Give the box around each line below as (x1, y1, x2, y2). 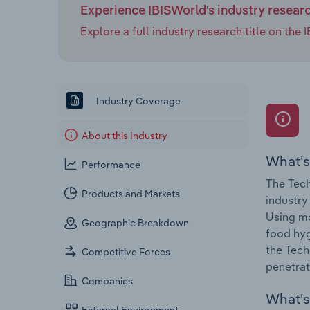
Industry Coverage (94, 94, 181, 107)
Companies (82, 275, 134, 288)
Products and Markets (82, 188, 181, 201)
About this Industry (82, 129, 168, 143)
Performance (82, 158, 141, 172)
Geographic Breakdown (82, 217, 190, 230)
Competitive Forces (82, 246, 171, 259)
